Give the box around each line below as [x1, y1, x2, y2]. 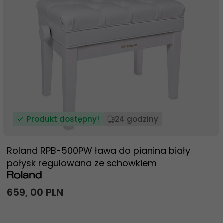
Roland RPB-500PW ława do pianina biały [7, 144, 190, 157]
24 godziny [115, 114, 158, 124]
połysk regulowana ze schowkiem [7, 157, 157, 169]
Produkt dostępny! [27, 114, 99, 124]
